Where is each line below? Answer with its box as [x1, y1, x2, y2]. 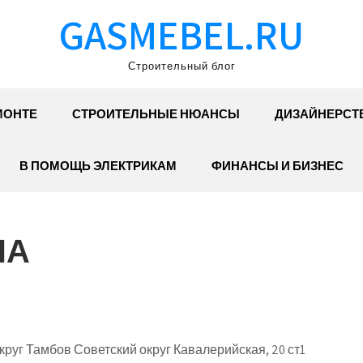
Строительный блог [127, 59, 236, 73]
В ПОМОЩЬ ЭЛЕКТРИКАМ [19, 158, 177, 173]
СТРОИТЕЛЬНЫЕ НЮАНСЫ [71, 106, 240, 122]
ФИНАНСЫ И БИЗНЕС [211, 158, 344, 173]
